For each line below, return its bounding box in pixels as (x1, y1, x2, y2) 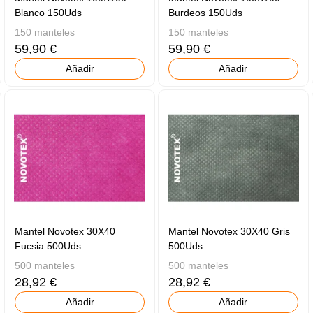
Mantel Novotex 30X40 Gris (168, 226, 291, 238)
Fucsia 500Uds (15, 240, 82, 252)
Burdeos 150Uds (168, 7, 243, 19)
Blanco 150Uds (15, 7, 82, 19)
